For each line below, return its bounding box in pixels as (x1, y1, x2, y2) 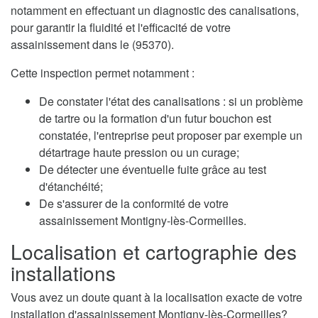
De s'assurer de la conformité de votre (39, 194, 229, 212)
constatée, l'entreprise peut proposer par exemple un (39, 126, 302, 143)
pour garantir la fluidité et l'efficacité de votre (11, 18, 231, 35)
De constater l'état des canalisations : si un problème (39, 92, 303, 109)
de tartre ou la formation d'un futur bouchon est (39, 109, 271, 126)
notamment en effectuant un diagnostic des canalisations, (11, 1, 299, 18)
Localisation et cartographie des (11, 236, 297, 265)
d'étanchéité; (39, 177, 103, 194)
